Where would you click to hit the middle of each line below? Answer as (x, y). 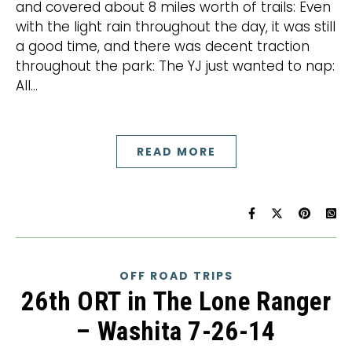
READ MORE (176, 152)
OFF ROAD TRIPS (176, 276)
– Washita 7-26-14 (176, 331)
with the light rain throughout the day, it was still (176, 27)
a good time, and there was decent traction (163, 46)
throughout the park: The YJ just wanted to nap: (175, 66)
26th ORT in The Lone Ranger (176, 301)
